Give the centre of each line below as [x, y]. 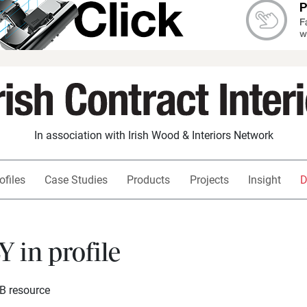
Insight [264, 180]
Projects [209, 180]
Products [149, 180]
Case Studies [76, 180]
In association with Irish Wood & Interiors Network [153, 135]
